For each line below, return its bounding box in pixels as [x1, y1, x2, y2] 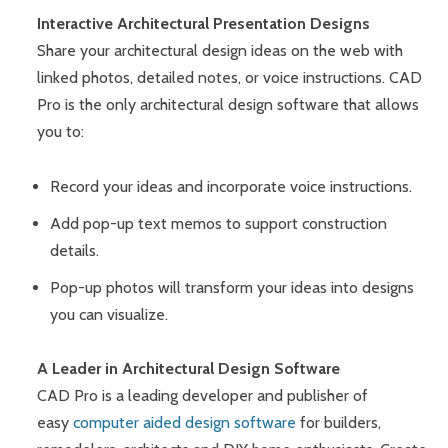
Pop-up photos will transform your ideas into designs [50, 277, 415, 297]
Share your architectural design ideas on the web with [37, 41, 404, 61]
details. [50, 240, 100, 260]
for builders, [296, 413, 382, 433]
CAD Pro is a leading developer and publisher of [37, 386, 369, 406]
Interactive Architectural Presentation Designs [37, 14, 371, 34]
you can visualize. [50, 304, 169, 324]
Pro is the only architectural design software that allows [37, 95, 420, 115]
